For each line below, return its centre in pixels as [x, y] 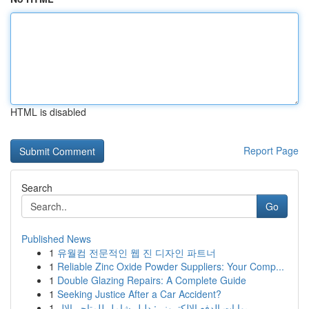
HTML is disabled [48, 112]
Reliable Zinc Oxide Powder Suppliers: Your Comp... [171, 266]
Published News [56, 239]
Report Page [271, 150]
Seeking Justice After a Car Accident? [139, 294]
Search [37, 188]
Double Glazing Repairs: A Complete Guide [152, 280]
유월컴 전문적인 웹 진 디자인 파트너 [137, 252]
